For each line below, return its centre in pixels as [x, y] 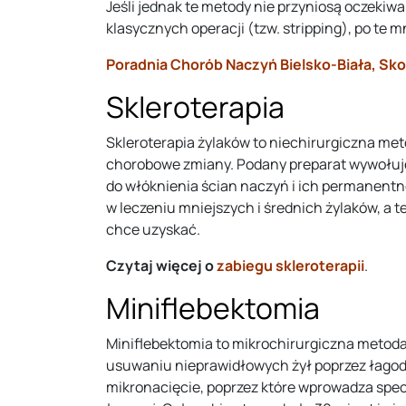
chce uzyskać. [153, 229]
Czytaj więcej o [160, 265]
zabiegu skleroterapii [290, 265]
